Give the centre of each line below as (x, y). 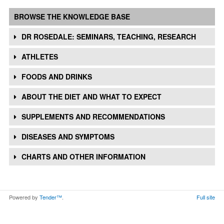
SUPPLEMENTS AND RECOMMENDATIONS (93, 116)
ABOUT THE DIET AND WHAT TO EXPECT (91, 96)
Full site (206, 197)
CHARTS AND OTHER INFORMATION (83, 156)
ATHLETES (40, 56)
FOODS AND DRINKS (57, 76)
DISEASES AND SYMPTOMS (68, 136)
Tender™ (51, 197)
